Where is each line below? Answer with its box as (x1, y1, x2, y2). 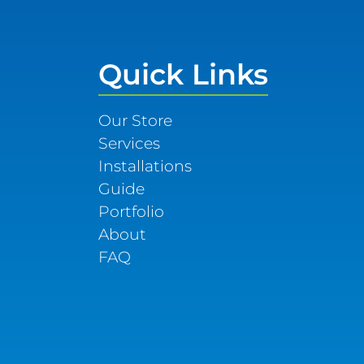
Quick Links (97, 56, 268, 92)
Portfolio (97, 201, 164, 221)
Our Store (97, 110, 172, 130)
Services (97, 132, 160, 153)
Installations (97, 155, 192, 175)
